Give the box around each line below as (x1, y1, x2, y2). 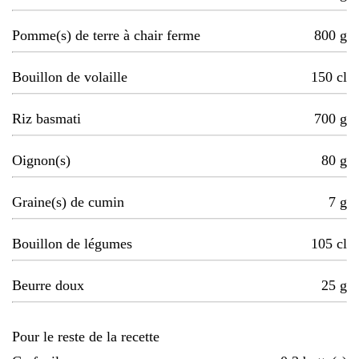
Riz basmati (12, 111, 81, 127)
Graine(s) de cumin (12, 194, 124, 211)
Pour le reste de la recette (12, 329, 159, 345)
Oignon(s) (12, 152, 71, 169)
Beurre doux (12, 277, 84, 294)
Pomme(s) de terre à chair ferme (12, 27, 200, 44)
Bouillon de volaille (12, 69, 127, 86)
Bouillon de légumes (12, 236, 132, 252)
